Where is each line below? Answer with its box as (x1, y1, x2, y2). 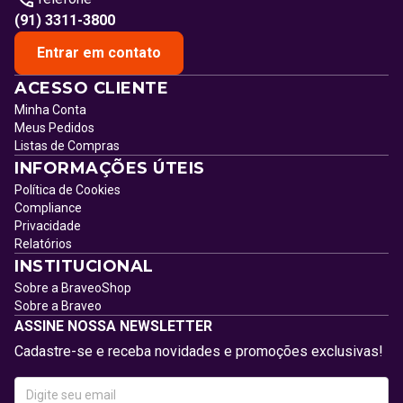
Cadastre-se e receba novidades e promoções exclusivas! (14, 343, 383, 360)
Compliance (14, 201, 82, 215)
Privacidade (14, 219, 81, 233)
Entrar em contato (37, 44, 161, 61)
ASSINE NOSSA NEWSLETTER (14, 318, 212, 335)
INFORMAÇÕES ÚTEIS (14, 158, 205, 178)
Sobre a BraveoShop (14, 281, 131, 295)
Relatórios (14, 237, 72, 251)
